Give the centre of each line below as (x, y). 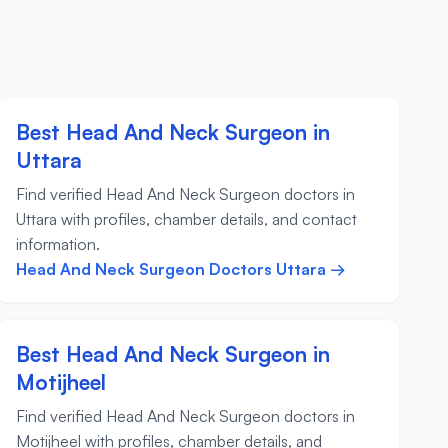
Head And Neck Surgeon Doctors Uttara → (180, 269)
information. (57, 244)
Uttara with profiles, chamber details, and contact (186, 219)
